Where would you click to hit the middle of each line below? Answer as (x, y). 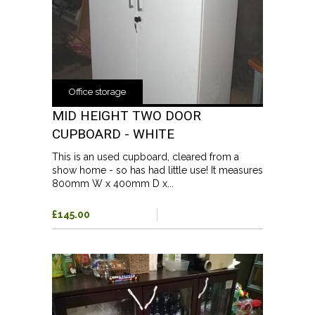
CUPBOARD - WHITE (113, 134)
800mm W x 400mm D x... (113, 183)
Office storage (97, 91)
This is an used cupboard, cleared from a (146, 156)
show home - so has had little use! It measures (157, 170)
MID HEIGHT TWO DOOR (127, 115)
